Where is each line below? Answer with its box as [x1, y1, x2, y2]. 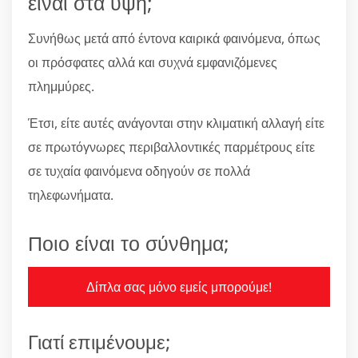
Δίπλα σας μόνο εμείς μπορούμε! [86, 278, 272, 296]
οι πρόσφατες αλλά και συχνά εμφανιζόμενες [28, 54, 277, 72]
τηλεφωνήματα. [28, 186, 113, 205]
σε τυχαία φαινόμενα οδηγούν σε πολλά [28, 162, 250, 181]
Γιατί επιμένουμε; [28, 328, 170, 356]
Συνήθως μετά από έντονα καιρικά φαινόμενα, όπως [28, 30, 320, 48]
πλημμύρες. [28, 78, 94, 96]
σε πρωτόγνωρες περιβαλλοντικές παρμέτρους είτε [28, 138, 315, 157]
